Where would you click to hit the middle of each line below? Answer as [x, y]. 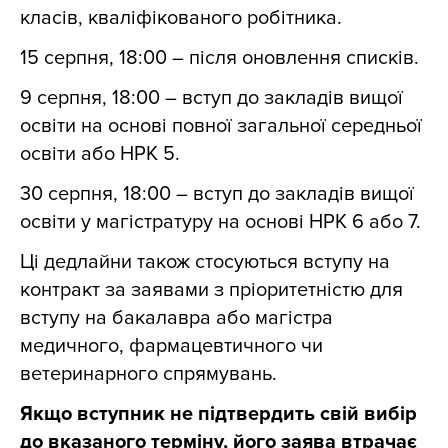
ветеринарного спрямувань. [148, 374]
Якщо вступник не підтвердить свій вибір [218, 414]
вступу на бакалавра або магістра [176, 318]
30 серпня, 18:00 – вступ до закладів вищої [217, 194]
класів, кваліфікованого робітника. [181, 18]
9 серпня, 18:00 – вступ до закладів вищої [211, 98]
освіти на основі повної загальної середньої [221, 126]
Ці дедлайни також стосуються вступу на [205, 262]
